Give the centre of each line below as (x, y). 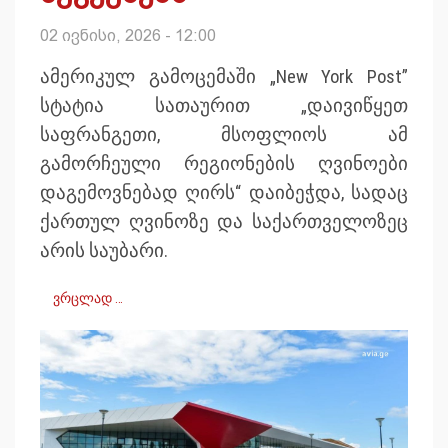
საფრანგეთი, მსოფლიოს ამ (224, 134)
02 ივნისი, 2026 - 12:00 (128, 35)
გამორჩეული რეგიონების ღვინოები (224, 163)
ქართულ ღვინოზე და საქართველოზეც (224, 221)
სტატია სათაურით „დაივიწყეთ (224, 105)
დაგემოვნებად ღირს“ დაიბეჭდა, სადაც (224, 192)
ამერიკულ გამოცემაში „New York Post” (224, 76)
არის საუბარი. (104, 250)
